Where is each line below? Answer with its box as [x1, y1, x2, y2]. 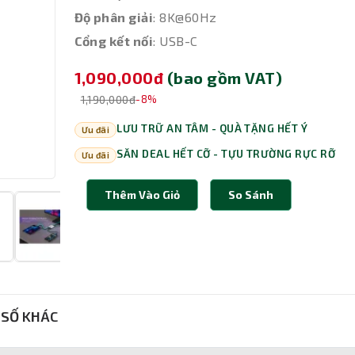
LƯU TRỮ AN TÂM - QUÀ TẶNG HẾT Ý [116, 122, 308, 136]
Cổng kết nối [74, 33, 154, 49]
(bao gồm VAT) [166, 68, 283, 88]
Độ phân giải [74, 10, 154, 25]
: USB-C [153, 33, 198, 49]
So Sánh [227, 188, 273, 202]
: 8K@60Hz [153, 10, 217, 25]
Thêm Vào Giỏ [104, 188, 180, 202]
